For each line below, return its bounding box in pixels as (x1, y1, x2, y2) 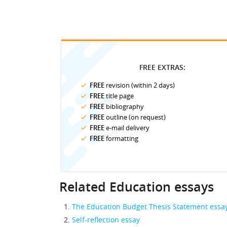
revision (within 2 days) (104, 81, 175, 90)
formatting (104, 134, 138, 143)
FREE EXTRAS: (139, 62, 185, 72)
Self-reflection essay (72, 215, 140, 224)
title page (104, 91, 134, 100)
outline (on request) (104, 112, 166, 122)
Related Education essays (59, 178, 214, 196)
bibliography (104, 102, 144, 111)
